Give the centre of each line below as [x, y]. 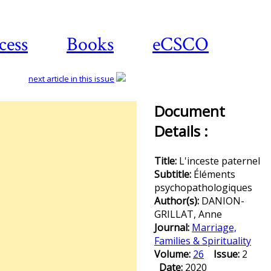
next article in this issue [71, 79]
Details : [181, 131]
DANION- [223, 201]
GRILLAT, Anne [188, 214]
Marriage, [214, 227]
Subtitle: [174, 174]
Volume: [174, 254]
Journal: [173, 227]
